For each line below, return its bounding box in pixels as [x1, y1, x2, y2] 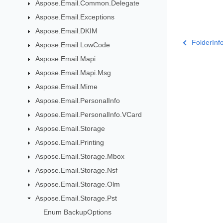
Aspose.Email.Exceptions [35, 13, 114, 21]
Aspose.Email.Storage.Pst [35, 194, 117, 203]
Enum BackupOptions [43, 208, 112, 217]
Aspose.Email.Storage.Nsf [35, 166, 117, 175]
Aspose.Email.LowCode [35, 41, 110, 49]
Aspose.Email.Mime [35, 83, 98, 91]
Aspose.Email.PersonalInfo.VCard [35, 111, 142, 119]
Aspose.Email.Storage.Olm [35, 180, 120, 189]
